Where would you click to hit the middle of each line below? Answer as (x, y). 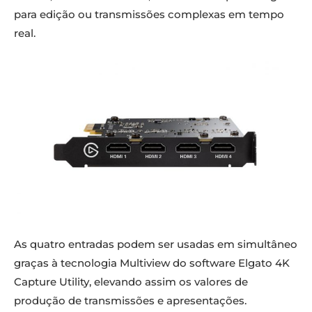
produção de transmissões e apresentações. (130, 301)
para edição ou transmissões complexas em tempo (149, 14)
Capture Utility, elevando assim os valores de (131, 282)
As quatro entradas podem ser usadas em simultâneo (156, 244)
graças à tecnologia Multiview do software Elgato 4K (152, 263)
